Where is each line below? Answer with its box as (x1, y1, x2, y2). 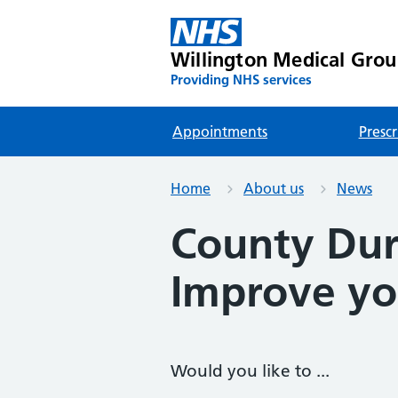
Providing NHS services (171, 71, 312, 88)
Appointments (172, 123, 267, 140)
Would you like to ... (171, 361, 330, 381)
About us (243, 179, 304, 197)
